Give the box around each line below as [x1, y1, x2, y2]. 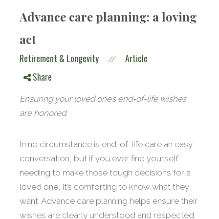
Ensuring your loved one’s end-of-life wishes [20, 94, 186, 104]
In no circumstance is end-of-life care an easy [20, 139, 193, 150]
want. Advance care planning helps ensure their [20, 196, 197, 206]
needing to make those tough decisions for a [20, 168, 191, 178]
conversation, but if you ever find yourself [20, 153, 178, 164]
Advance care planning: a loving [20, 9, 197, 25]
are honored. [20, 108, 67, 118]
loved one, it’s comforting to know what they [20, 182, 189, 192]
